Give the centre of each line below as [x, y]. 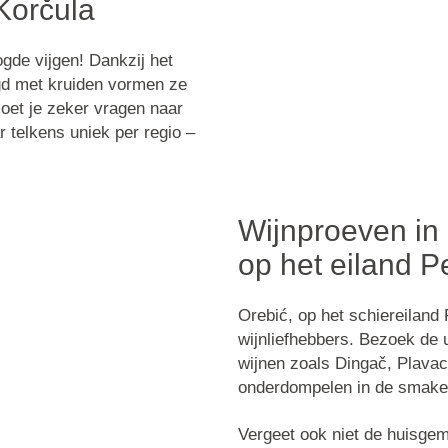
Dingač [360, 364]
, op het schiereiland [365, 316]
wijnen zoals [286, 364]
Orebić [262, 316]
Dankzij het [128, 61]
